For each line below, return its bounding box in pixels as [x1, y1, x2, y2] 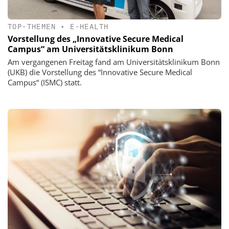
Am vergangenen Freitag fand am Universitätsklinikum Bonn [8, 57, 220, 67]
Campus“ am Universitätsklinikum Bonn [8, 43, 173, 55]
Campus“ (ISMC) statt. [8, 77, 82, 88]
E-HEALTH [70, 22, 109, 31]
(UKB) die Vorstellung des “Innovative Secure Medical [8, 67, 192, 78]
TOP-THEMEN [8, 22, 56, 31]
